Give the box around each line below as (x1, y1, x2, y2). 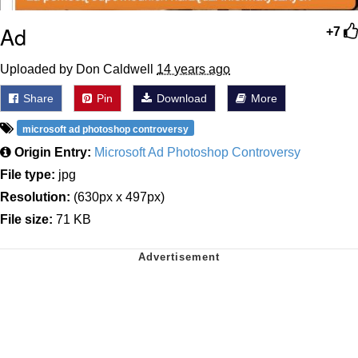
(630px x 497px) (70, 189, 165, 204)
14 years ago (157, 62, 230, 76)
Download (153, 91, 207, 105)
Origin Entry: (14, 145, 91, 159)
